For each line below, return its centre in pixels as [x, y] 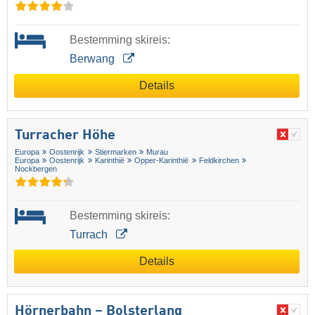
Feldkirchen [219, 161]
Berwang [93, 59]
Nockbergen [36, 169]
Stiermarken [115, 152]
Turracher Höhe [65, 136]
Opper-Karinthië [162, 161]
